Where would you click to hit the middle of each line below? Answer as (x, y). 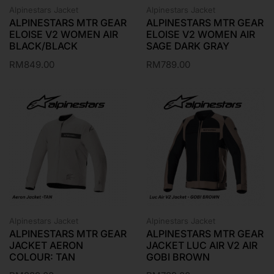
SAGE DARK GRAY (188, 46)
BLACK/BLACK (43, 46)
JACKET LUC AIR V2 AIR (202, 245)
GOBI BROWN (178, 257)
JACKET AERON (46, 245)
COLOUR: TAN (42, 257)
